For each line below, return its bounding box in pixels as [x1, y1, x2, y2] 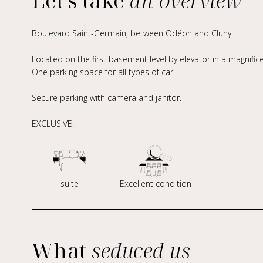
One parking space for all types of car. [31, 66, 175, 77]
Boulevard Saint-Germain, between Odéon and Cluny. [31, 28, 233, 39]
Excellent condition [119, 178, 191, 189]
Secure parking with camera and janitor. [31, 92, 181, 103]
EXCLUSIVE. [31, 118, 74, 129]
